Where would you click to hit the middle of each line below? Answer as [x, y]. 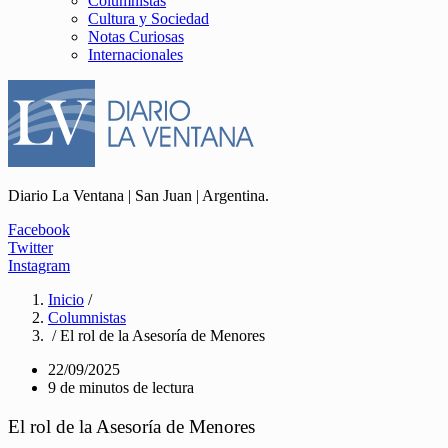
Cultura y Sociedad [148, 18]
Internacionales [135, 54]
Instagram [39, 265]
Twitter [30, 247]
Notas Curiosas [136, 36]
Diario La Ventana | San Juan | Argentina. [138, 195]
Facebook [39, 229]
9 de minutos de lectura [121, 387]
